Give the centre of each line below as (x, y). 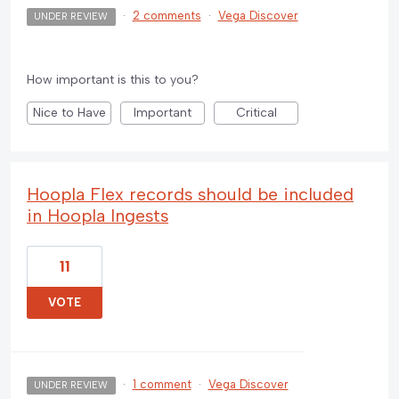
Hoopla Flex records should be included (190, 195)
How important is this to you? (113, 80)
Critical (256, 113)
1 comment (162, 385)
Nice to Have (69, 113)
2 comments (167, 16)
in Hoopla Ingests (98, 216)
